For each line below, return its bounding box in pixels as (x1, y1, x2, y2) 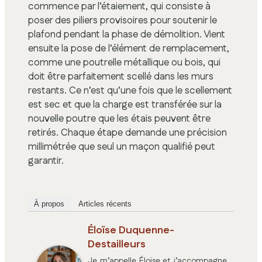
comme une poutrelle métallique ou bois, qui (28, 56, 220, 70)
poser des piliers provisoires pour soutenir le (28, 13, 217, 28)
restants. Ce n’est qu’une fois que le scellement (28, 84, 232, 98)
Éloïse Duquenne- (88, 222, 174, 238)
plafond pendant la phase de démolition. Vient (28, 27, 225, 42)
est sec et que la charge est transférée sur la (28, 98, 222, 112)
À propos (34, 199, 64, 208)
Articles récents (78, 199, 132, 208)
